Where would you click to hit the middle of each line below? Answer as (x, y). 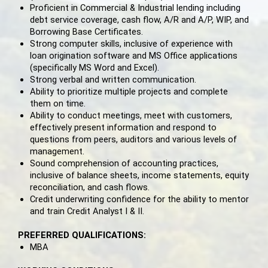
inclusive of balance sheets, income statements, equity (139, 176)
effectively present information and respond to (123, 128)
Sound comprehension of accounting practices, (124, 164)
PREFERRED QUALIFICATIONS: (82, 235)
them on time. (58, 104)
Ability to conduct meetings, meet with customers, (131, 116)
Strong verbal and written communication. (113, 80)
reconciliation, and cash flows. (90, 188)
